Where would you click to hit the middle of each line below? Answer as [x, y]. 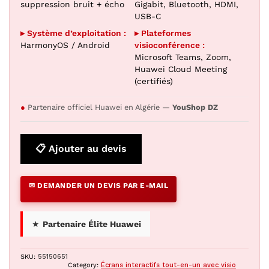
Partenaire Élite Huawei [92, 224]
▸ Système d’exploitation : [73, 33]
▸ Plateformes [163, 33]
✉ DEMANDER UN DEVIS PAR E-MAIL [98, 186]
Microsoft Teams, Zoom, [183, 57]
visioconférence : [170, 45]
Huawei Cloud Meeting [181, 69]
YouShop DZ [195, 107]
